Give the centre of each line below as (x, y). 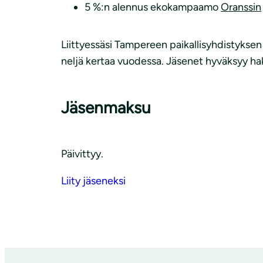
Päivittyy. (82, 154)
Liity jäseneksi (93, 181)
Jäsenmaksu (106, 107)
